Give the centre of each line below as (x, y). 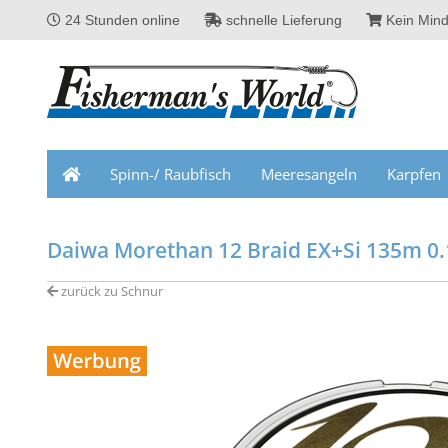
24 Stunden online (120, 20)
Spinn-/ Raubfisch (170, 174)
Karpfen (414, 174)
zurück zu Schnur (110, 291)
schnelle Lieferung (282, 20)
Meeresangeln (309, 174)
